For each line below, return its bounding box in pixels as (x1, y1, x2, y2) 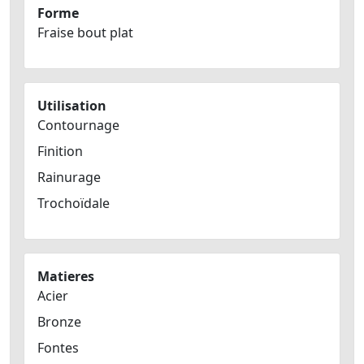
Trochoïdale (37, 194, 110, 213)
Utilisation (37, 97, 106, 115)
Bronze (37, 313, 81, 331)
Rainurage (37, 168, 101, 187)
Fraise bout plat (37, 24, 133, 42)
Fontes (37, 339, 79, 357)
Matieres (37, 267, 94, 286)
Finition (37, 142, 83, 161)
